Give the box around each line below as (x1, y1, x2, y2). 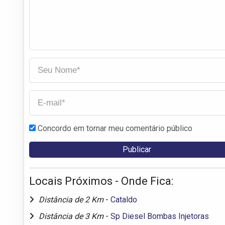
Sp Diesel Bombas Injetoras (110, 211, 209, 221)
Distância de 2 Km (39, 194, 105, 204)
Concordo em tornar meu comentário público (38, 123, 192, 133)
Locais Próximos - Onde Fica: (29, 174, 173, 187)
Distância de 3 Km (39, 211, 105, 221)
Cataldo (110, 194, 137, 204)
